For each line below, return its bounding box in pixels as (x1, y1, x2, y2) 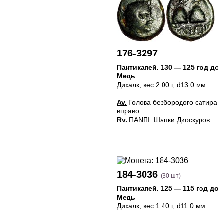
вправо (117, 107, 139, 115)
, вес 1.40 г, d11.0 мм (139, 202, 205, 210)
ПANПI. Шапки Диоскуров (127, 116, 210, 124)
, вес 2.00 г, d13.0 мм (139, 81, 206, 89)
